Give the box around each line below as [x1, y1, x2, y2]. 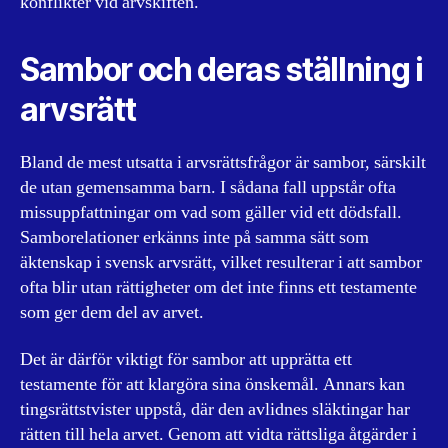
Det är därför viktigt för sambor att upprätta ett [20, 348, 352, 371]
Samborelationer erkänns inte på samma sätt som [20, 225, 369, 249]
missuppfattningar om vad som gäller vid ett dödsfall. [20, 200, 402, 224]
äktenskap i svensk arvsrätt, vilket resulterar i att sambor [20, 250, 422, 274]
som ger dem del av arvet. [20, 300, 204, 324]
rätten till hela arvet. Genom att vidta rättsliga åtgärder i [20, 423, 417, 446]
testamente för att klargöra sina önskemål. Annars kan [20, 373, 405, 396]
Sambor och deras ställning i [20, 49, 423, 89]
